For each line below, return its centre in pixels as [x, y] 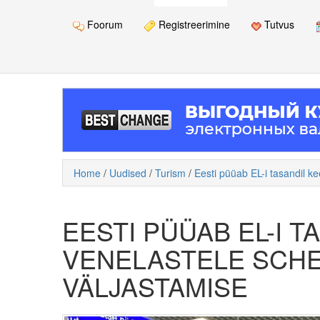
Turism [170, 173]
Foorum [104, 25]
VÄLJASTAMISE [155, 286]
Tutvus [278, 25]
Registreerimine [193, 25]
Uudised [128, 173]
